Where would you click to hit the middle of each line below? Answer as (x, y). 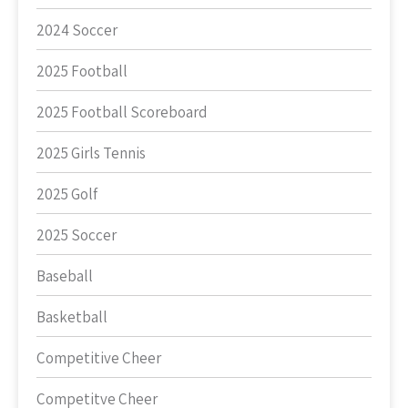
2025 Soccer (76, 235)
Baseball (65, 276)
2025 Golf (67, 194)
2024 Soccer (77, 30)
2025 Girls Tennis (91, 153)
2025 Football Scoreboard (122, 112)
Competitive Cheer (99, 358)
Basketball (72, 317)
